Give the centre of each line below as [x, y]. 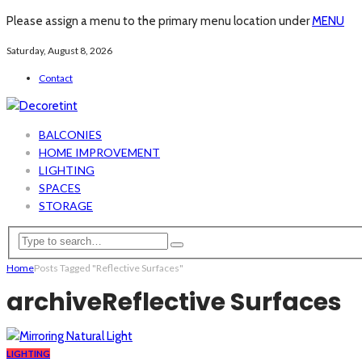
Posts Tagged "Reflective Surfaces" [109, 267]
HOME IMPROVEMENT [99, 152]
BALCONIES [70, 135]
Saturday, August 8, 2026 [59, 51]
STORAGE [66, 206]
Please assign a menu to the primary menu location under [159, 21]
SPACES [60, 188]
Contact [56, 78]
